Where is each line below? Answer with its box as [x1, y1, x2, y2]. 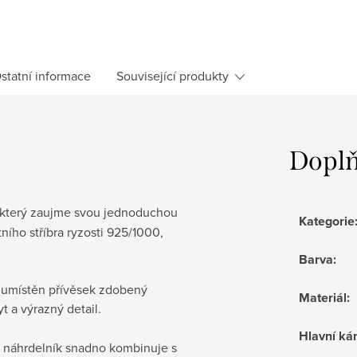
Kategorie [299, 211, 355, 230]
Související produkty [116, 66, 229, 84]
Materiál [299, 288, 347, 307]
